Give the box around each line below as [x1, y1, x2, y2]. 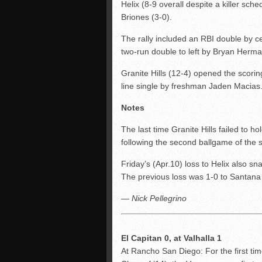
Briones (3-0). [121, 12, 172, 22]
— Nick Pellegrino [121, 193, 187, 203]
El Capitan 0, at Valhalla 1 [121, 233, 222, 243]
